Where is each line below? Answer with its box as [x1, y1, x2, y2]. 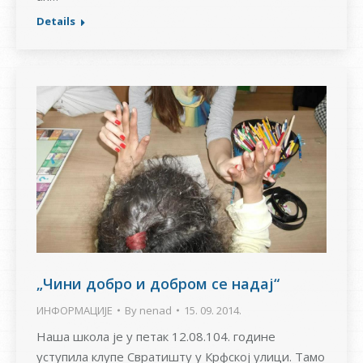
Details [36, 13, 75, 28]
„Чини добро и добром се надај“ [36, 274, 280, 294]
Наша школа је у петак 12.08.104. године [36, 328, 275, 345]
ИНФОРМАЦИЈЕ [36, 303, 113, 318]
